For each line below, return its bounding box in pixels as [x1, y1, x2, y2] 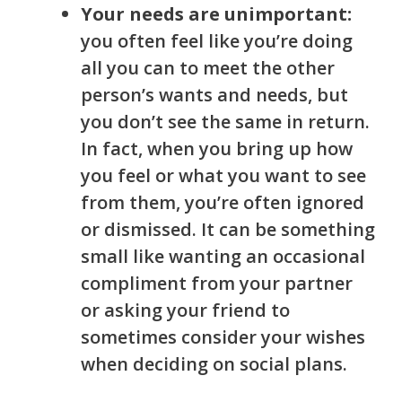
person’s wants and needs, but [81, 83, 348, 108]
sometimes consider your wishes [81, 325, 365, 350]
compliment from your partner [81, 271, 353, 296]
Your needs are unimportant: [81, 2, 352, 27]
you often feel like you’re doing [81, 29, 353, 54]
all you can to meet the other [81, 56, 335, 81]
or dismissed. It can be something [81, 217, 375, 242]
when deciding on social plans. [81, 352, 352, 377]
